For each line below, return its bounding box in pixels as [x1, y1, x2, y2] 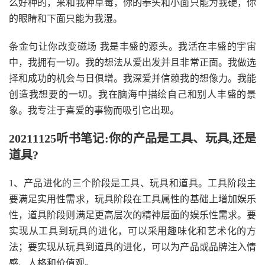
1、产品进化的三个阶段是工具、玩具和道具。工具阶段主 [9, 178, 256, 188]
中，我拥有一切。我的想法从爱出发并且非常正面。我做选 [9, 57, 256, 67]
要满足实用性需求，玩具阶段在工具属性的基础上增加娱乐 [9, 194, 256, 204]
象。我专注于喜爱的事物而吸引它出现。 [9, 105, 179, 115]
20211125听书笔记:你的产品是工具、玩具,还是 [9, 132, 256, 145]
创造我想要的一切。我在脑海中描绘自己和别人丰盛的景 [9, 89, 256, 99]
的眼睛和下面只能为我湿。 [9, 14, 122, 24]
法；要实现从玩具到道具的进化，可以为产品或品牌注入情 [9, 242, 256, 252]
